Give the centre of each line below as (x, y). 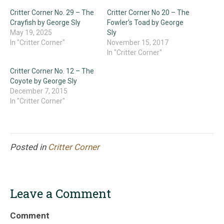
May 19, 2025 (31, 32)
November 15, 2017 (138, 42)
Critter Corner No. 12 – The (52, 71)
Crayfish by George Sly (45, 22)
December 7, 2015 (39, 91)
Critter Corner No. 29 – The (52, 12)
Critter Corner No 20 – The (148, 12)
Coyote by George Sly (43, 81)
